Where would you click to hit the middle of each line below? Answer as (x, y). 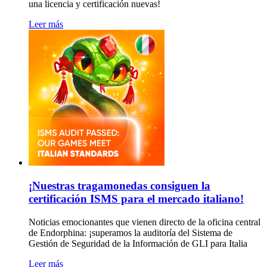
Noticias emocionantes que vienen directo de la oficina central (145, 222)
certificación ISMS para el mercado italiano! (136, 199)
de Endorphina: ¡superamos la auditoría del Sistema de (131, 232)
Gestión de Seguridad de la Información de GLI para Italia (138, 243)
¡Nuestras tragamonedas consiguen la (119, 186)
